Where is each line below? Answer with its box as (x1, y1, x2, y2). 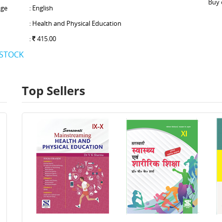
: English (29, 3, 53, 12)
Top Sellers (22, 82, 85, 99)
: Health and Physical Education (29, 19, 121, 28)
